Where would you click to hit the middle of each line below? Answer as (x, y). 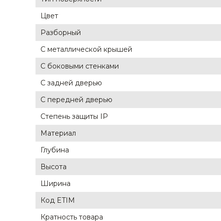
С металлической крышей (86, 49)
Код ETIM (58, 200)
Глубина (55, 150)
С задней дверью (71, 83)
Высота (54, 167)
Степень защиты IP (74, 116)
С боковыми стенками (80, 66)
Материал (58, 133)
